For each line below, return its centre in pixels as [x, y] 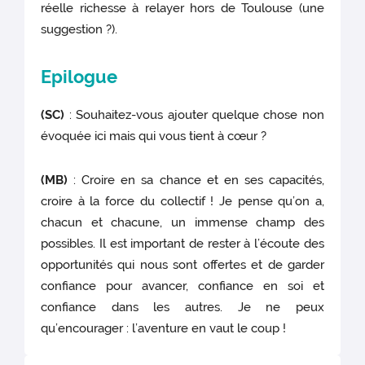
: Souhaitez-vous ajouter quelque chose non [194, 114]
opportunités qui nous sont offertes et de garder [182, 264]
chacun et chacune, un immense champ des [182, 222]
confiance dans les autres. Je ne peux [182, 307]
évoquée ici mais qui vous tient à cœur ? [154, 136]
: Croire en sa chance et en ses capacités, [196, 180]
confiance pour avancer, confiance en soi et [182, 286]
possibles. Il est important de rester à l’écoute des [182, 243]
